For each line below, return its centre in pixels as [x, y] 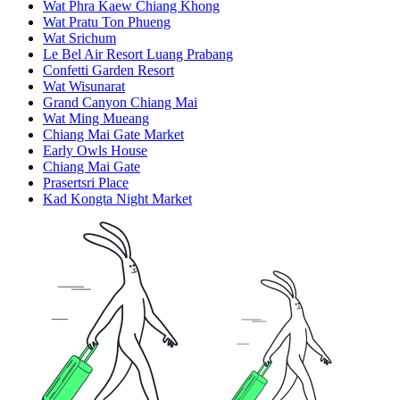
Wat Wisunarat [84, 87]
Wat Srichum [79, 38]
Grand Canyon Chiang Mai [120, 103]
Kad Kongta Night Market [117, 199]
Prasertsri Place [86, 183]
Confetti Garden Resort [108, 71]
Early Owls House [95, 151]
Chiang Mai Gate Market [113, 135]
